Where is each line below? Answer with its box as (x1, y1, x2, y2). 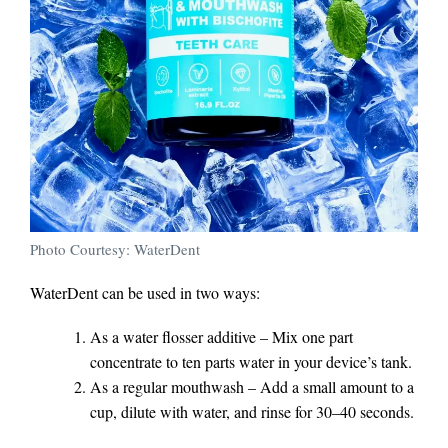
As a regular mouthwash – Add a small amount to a (90, 376, 414, 398)
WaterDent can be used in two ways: (30, 282, 260, 304)
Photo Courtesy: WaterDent (30, 239, 200, 260)
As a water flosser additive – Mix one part (90, 326, 353, 348)
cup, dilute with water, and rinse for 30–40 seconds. (90, 401, 414, 423)
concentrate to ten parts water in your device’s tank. (90, 351, 412, 373)
